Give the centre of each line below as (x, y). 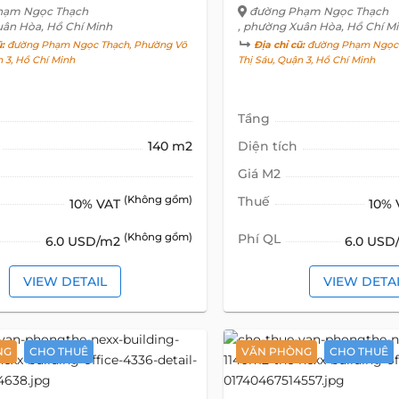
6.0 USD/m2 (84, 241)
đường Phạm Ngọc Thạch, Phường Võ (96, 45)
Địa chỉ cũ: (279, 45)
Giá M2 (259, 174)
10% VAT (96, 204)
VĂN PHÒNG (276, 351)
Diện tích (267, 147)
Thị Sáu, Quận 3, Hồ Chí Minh (306, 61)
